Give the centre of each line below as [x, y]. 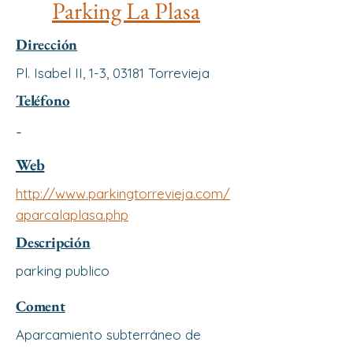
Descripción [53, 242]
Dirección [47, 45]
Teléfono [43, 100]
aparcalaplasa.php [72, 215]
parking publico [63, 271]
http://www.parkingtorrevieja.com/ [123, 193]
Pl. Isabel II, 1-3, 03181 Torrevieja [113, 73]
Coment [41, 306]
